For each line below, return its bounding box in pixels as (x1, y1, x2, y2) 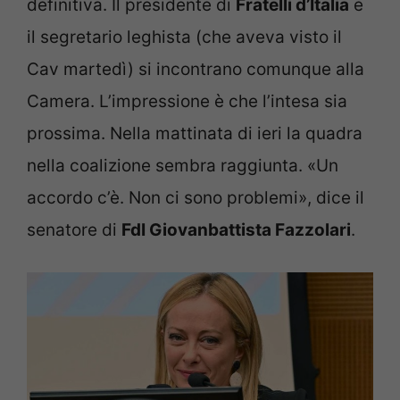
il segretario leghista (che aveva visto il (27, 27, 342, 48)
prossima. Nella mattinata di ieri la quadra (27, 123, 362, 145)
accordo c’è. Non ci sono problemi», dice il (27, 187, 364, 209)
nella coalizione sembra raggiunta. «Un (27, 155, 338, 177)
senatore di (27, 220, 121, 241)
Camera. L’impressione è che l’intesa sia (27, 91, 347, 112)
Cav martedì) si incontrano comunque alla (27, 59, 364, 80)
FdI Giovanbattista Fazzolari (121, 220, 351, 241)
